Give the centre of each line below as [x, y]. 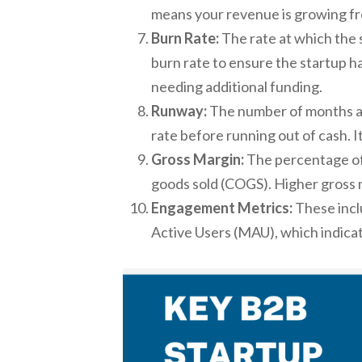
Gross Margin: [198, 159]
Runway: [179, 110]
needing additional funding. [237, 86]
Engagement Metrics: [222, 207]
